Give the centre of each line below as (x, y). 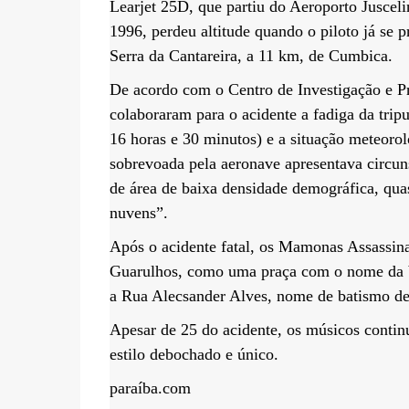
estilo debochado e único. (194, 354)
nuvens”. (138, 213)
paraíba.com (150, 388)
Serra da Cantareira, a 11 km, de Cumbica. (251, 56)
